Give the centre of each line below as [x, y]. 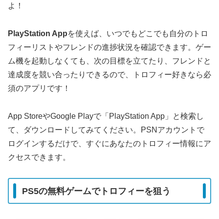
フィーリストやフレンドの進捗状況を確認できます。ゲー [109, 47]
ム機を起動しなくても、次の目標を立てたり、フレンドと [109, 61]
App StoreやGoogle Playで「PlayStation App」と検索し [106, 116]
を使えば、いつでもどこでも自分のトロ [138, 33]
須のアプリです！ [39, 88]
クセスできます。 [39, 157]
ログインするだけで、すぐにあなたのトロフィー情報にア [109, 143]
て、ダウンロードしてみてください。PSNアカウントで [106, 130]
